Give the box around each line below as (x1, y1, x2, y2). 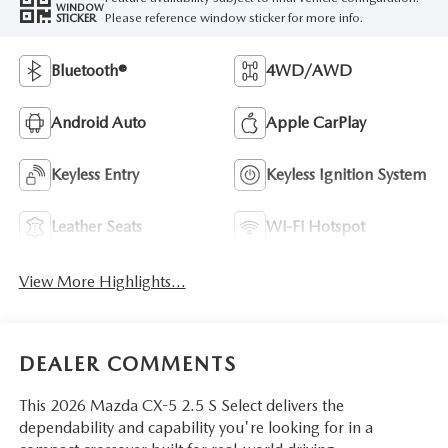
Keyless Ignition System (266, 165, 426, 185)
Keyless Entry (50, 165, 139, 185)
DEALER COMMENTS (18, 351, 237, 376)
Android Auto (50, 113, 146, 133)
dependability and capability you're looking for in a (18, 417, 373, 437)
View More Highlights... (18, 272, 186, 292)
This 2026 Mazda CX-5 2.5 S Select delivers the (18, 395, 344, 415)
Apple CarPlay (266, 113, 366, 133)
